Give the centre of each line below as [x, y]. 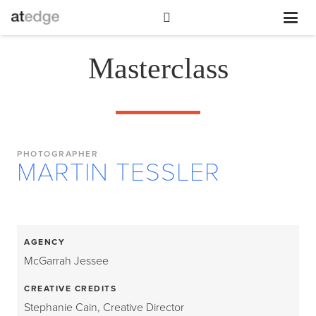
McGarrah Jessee [66, 261]
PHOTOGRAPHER [57, 154]
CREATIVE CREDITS [70, 289]
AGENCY [44, 242]
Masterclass [158, 68]
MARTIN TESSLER [119, 172]
